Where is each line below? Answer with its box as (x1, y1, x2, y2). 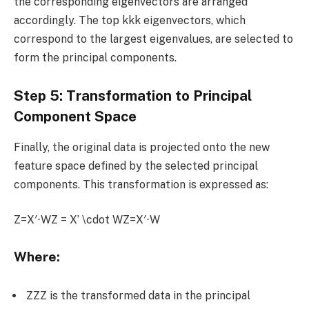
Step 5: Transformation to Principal (14, 88, 252, 105)
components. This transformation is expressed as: (14, 177, 268, 191)
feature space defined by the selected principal (14, 159, 258, 172)
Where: (14, 249, 60, 265)
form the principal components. (14, 50, 177, 64)
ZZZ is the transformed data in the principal (26, 289, 250, 303)
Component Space (14, 108, 137, 126)
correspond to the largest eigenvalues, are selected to (14, 32, 293, 46)
